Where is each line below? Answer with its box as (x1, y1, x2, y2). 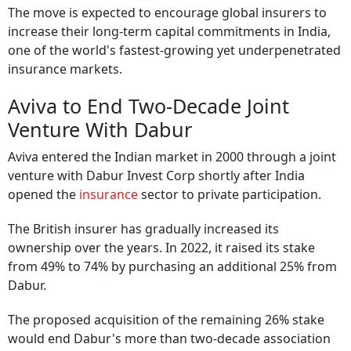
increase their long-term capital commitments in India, (8, 23, 331, 41)
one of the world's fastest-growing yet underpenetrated (8, 42, 341, 60)
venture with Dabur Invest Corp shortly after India (8, 167, 305, 185)
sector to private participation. (141, 186, 321, 204)
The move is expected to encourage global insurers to (8, 4, 327, 22)
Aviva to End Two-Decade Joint (8, 92, 289, 120)
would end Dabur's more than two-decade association (8, 330, 331, 348)
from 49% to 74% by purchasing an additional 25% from (8, 258, 337, 276)
